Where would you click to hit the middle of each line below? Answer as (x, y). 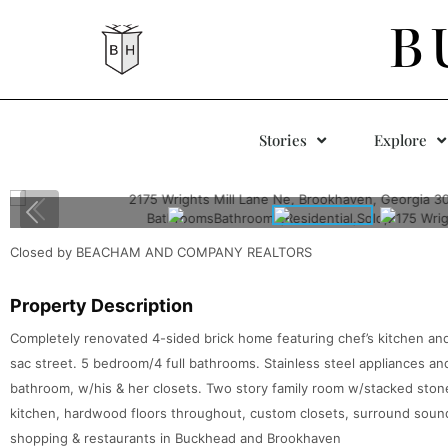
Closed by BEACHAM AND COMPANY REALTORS (161, 252)
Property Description (101, 305)
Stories (283, 140)
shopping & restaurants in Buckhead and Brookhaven (175, 438)
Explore (400, 140)
